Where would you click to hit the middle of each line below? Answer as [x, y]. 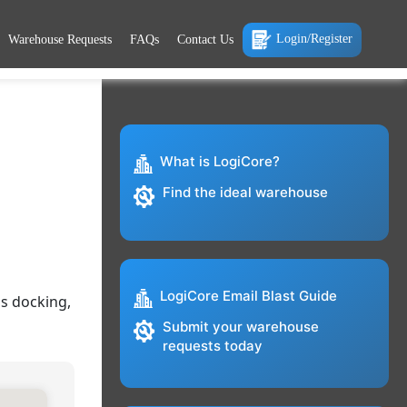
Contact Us [205, 39]
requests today [212, 346]
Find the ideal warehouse [245, 193]
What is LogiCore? [219, 162]
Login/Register [314, 38]
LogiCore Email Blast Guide [248, 296]
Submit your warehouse [240, 327]
